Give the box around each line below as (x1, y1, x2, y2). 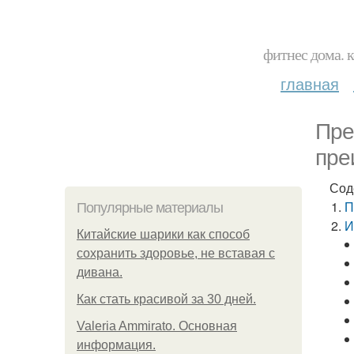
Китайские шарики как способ (77, 228, 250, 241)
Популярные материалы (77, 200, 223, 216)
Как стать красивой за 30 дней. (77, 292, 256, 306)
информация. (77, 338, 156, 352)
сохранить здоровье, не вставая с (77, 247, 275, 260)
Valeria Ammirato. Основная (77, 319, 237, 333)
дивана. (77, 265, 122, 279)
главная (281, 72, 339, 95)
